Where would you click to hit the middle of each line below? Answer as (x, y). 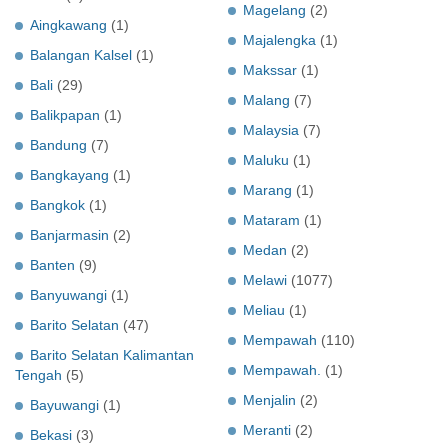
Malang (266, 99)
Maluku (266, 159)
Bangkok (57, 204)
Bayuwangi (64, 404)
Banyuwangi (68, 294)
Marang (267, 189)
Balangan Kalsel (81, 54)
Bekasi (51, 434)
